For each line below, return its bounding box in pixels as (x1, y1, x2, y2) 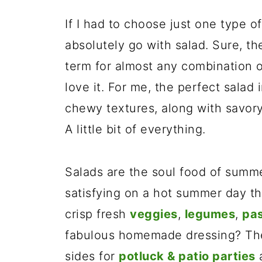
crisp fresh (65, 207, 130, 221)
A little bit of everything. (65, 122, 206, 136)
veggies (130, 207, 178, 221)
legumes (184, 207, 235, 221)
